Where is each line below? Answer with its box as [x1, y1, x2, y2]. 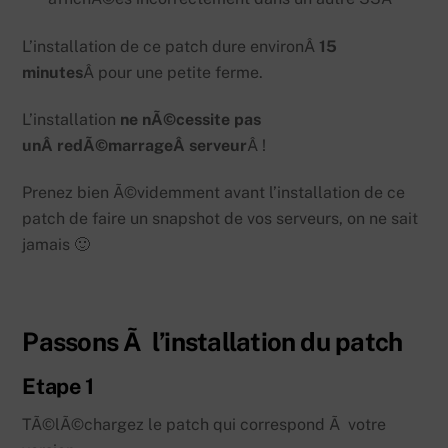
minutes [22, 63, 84, 83]
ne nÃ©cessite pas [120, 110, 262, 130]
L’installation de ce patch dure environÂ [22, 37, 320, 57]
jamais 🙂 [22, 234, 91, 254]
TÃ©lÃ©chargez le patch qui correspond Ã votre [22, 415, 387, 435]
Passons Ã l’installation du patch [22, 326, 403, 357]
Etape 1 [22, 373, 94, 400]
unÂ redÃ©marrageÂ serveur [22, 136, 248, 156]
